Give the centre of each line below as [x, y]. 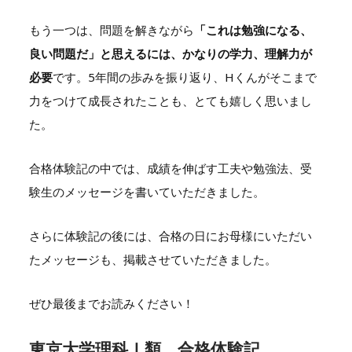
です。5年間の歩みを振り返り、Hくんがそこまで [184, 77]
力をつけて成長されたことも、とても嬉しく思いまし [170, 101]
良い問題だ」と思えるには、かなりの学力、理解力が [170, 53]
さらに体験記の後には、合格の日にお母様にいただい [170, 236]
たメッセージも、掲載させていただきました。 [152, 259]
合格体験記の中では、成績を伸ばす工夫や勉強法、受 [170, 168]
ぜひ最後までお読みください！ [111, 303]
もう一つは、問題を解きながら [111, 30]
